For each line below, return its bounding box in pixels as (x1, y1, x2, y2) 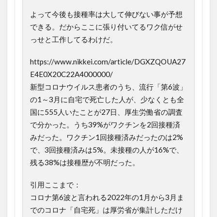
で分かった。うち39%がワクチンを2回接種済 (30, 120, 180, 129)
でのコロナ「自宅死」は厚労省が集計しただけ (30, 205, 183, 215)
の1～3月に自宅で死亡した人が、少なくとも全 (30, 95, 184, 104)
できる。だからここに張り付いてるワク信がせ (30, 22, 183, 31)
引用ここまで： (30, 180, 81, 189)
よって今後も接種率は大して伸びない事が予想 (30, 10, 183, 19)
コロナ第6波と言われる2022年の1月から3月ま (30, 193, 184, 202)
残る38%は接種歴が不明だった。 (30, 158, 139, 167)
